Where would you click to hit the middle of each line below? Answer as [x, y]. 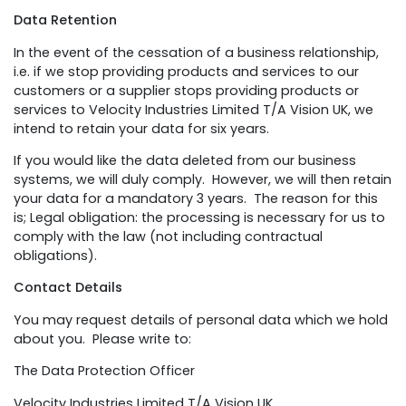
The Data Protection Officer [104, 371]
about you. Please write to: [102, 338]
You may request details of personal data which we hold [201, 319]
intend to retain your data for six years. [141, 128]
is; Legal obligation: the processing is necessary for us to [199, 217]
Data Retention [67, 20]
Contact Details [68, 288]
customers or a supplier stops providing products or [186, 90]
